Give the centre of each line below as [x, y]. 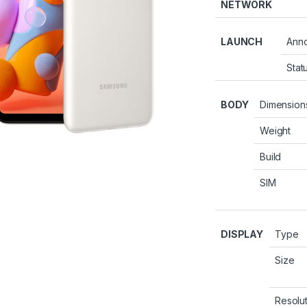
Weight [275, 130]
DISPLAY [242, 234]
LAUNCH [242, 41]
